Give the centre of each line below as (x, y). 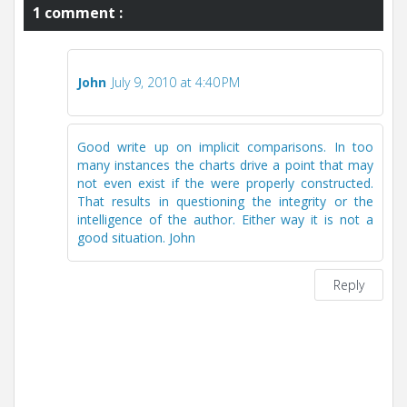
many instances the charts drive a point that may (225, 165)
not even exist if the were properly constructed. (225, 183)
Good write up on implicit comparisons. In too (225, 147)
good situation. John (136, 238)
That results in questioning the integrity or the (225, 201)
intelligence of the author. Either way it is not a (225, 219)
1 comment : (78, 13)
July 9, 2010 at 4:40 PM (176, 82)
